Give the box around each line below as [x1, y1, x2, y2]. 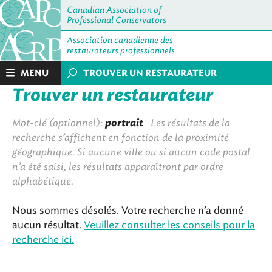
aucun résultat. [12, 219, 84, 231]
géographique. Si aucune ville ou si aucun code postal [12, 146, 250, 158]
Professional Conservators [67, 15, 166, 25]
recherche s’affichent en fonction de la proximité [12, 132, 229, 143]
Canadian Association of [67, 5, 161, 15]
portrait [105, 117, 143, 129]
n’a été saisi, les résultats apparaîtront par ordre [12, 161, 223, 172]
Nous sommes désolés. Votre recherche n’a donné [12, 205, 243, 216]
